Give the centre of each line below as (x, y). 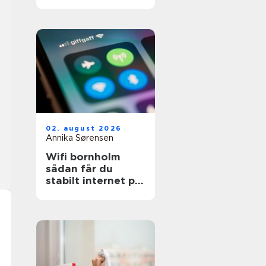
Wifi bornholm (83, 157)
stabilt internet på (94, 180)
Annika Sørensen (80, 138)
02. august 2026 (84, 128)
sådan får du (79, 169)
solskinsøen (77, 192)
